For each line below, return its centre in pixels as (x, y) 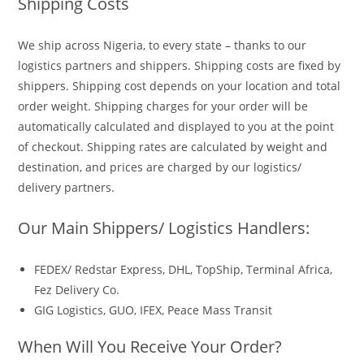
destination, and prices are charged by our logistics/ (160, 167)
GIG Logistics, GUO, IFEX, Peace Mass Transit (154, 310)
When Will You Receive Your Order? (150, 347)
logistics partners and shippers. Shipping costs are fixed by (180, 65)
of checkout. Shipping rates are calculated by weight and (173, 147)
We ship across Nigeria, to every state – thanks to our (162, 45)
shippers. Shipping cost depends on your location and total (180, 86)
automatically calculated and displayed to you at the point (176, 126)
